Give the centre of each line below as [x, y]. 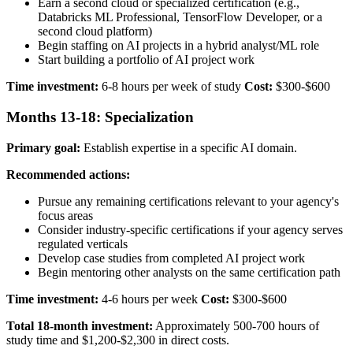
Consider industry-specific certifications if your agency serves [190, 229]
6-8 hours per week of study [171, 87]
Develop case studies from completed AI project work [171, 258]
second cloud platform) [95, 32]
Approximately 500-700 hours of [236, 325]
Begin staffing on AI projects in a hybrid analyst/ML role [178, 46]
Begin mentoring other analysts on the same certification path [189, 272]
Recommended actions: [68, 174]
